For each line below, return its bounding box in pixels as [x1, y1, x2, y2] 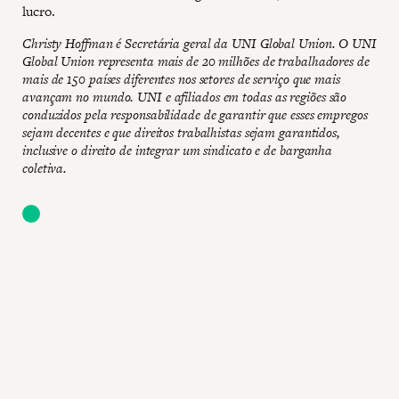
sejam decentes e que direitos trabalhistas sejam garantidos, [22, 122, 340, 142]
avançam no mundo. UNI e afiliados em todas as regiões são [22, 86, 347, 106]
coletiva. [22, 158, 68, 177]
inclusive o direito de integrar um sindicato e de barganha [22, 140, 333, 159]
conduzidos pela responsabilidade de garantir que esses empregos [22, 104, 368, 124]
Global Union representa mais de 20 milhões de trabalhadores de [22, 51, 370, 70]
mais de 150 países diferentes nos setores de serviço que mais [22, 69, 340, 88]
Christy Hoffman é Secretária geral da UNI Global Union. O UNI [22, 33, 377, 53]
